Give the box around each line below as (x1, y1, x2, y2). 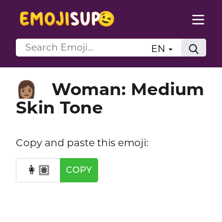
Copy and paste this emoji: (15, 136, 148, 149)
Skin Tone (15, 97, 103, 118)
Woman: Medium (51, 78, 204, 100)
